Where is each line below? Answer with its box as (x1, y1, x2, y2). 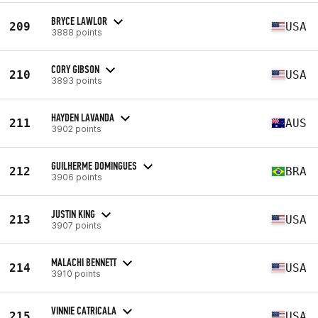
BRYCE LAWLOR (51, 13, 107, 28)
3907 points (51, 219, 102, 231)
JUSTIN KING (51, 207, 95, 221)
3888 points (51, 26, 102, 38)
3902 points (51, 123, 102, 134)
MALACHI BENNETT (51, 255, 116, 269)
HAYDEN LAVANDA (51, 110, 114, 124)
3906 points (51, 171, 102, 182)
